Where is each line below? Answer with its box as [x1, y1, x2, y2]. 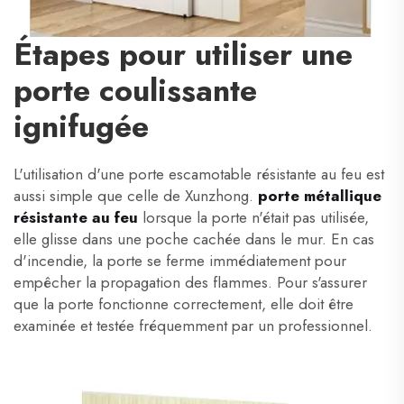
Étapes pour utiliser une [14, 32, 353, 77]
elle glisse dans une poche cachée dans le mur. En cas [14, 228, 374, 250]
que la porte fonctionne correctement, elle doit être [14, 293, 353, 315]
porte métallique [258, 185, 381, 207]
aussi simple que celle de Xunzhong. [14, 185, 258, 207]
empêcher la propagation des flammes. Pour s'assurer [14, 271, 367, 293]
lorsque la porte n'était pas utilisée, [142, 207, 369, 228]
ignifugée [14, 105, 149, 149]
